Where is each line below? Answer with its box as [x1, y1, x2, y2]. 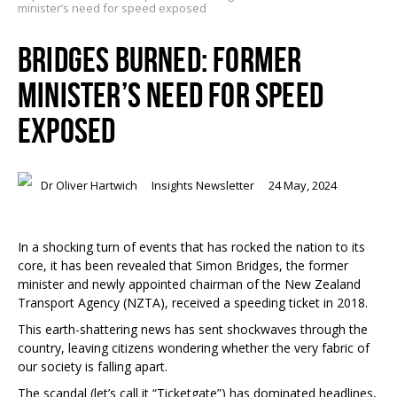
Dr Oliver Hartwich [41, 177, 137, 193]
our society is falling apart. [18, 358, 167, 376]
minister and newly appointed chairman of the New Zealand [18, 276, 361, 292]
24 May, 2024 [269, 177, 337, 193]
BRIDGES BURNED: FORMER [18, 40, 302, 79]
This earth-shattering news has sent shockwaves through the [18, 321, 368, 339]
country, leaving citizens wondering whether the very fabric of [18, 339, 370, 357]
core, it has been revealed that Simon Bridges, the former [18, 257, 348, 274]
